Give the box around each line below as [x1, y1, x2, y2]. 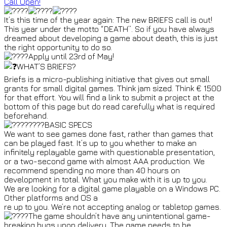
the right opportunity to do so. [4, 43, 112, 52]
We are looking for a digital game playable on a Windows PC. [4, 184, 220, 194]
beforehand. [4, 111, 48, 121]
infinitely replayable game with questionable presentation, [4, 147, 215, 157]
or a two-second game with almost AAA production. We [4, 157, 205, 166]
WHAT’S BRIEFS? [17, 62, 76, 71]
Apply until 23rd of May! [28, 52, 114, 61]
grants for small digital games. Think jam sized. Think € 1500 [4, 84, 221, 93]
